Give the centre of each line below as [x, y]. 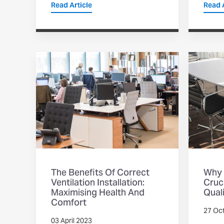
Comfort [69, 203]
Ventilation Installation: [98, 183]
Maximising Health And [98, 193]
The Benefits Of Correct [100, 173]
